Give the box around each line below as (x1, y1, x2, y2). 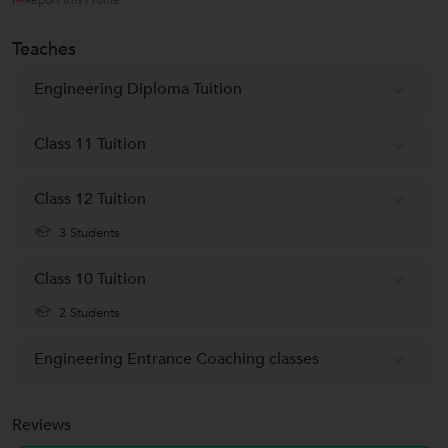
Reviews (12, 413, 71, 436)
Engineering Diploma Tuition (34, 77, 242, 100)
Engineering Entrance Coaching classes (34, 347, 319, 370)
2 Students (55, 303, 120, 322)
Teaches (12, 36, 76, 62)
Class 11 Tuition (34, 132, 146, 155)
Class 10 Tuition (34, 267, 146, 290)
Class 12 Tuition (34, 187, 146, 210)
